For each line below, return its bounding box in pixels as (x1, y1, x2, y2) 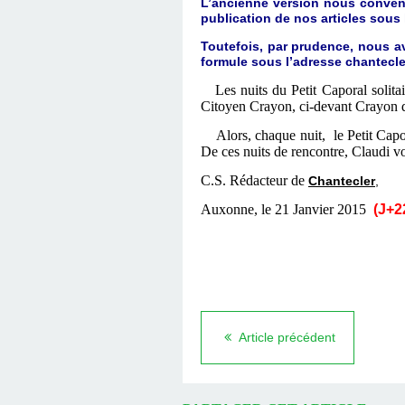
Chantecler (308, 174, 375, 189)
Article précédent (236, 330, 335, 345)
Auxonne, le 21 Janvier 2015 (201, 202, 366, 218)
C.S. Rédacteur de (201, 173, 305, 189)
